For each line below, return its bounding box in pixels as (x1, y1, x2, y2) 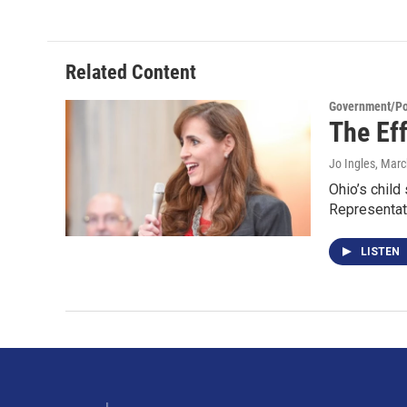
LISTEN (361, 245, 402, 258)
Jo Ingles (329, 156, 375, 171)
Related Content (65, 61, 196, 84)
